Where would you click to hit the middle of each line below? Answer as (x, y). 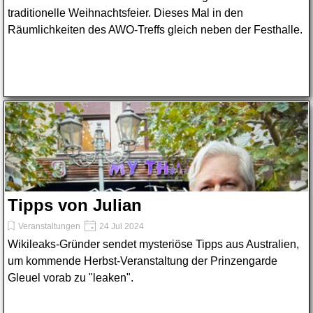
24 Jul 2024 (121, 226)
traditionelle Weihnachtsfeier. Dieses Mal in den (125, 13)
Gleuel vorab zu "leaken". (71, 278)
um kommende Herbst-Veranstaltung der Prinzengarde (143, 261)
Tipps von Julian (75, 205)
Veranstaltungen (49, 226)
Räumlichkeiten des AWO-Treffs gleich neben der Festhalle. (155, 30)
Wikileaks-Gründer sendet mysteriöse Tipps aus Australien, (153, 244)
